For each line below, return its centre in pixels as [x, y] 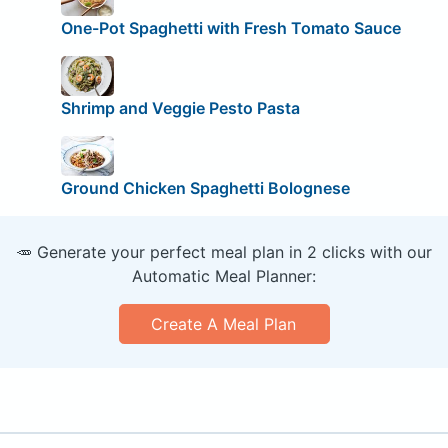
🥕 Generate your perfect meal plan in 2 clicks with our [224, 251]
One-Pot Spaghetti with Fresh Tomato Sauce [230, 28]
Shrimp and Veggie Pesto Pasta [180, 107]
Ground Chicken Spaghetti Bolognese [205, 187]
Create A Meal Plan [224, 323]
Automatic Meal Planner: [224, 275]
